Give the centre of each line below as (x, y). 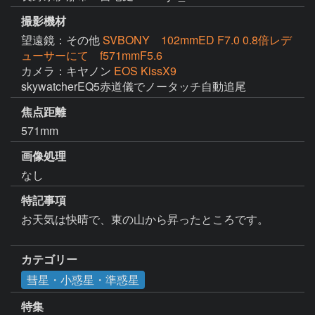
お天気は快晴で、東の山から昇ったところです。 (145, 219)
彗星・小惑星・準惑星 (83, 280)
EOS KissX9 (145, 71)
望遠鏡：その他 (62, 40)
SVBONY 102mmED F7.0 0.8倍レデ (197, 40)
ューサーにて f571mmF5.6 (92, 56)
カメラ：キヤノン (67, 71)
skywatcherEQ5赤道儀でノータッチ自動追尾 (134, 86)
